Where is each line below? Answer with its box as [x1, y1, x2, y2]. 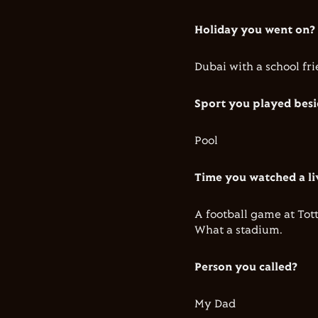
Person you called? [194, 261, 297, 273]
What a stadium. [194, 224, 283, 236]
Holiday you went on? [194, 24, 315, 36]
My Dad [194, 298, 236, 310]
